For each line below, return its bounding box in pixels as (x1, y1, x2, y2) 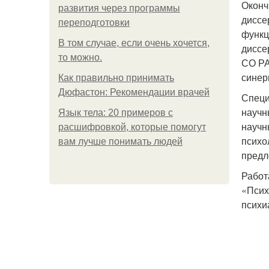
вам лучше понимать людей (58, 136, 183, 147)
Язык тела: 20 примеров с (58, 107, 173, 118)
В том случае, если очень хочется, (58, 38, 210, 48)
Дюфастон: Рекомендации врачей (58, 87, 210, 97)
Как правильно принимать (58, 73, 174, 83)
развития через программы (58, 3, 180, 13)
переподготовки (58, 17, 130, 28)
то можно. (58, 52, 102, 62)
